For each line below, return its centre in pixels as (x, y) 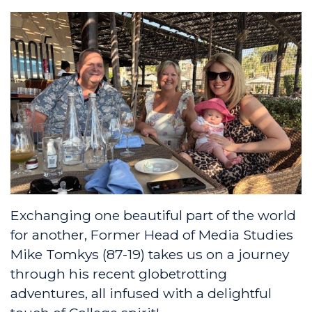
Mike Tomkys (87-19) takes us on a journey (150, 254)
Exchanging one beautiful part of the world (153, 215)
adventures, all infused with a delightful (141, 293)
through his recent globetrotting (119, 273)
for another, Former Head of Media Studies (152, 234)
